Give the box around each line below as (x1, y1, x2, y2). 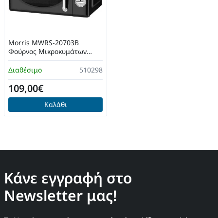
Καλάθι (44, 100, 67, 109)
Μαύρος (8, 55, 34, 65)
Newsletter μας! (4, 185, 117, 205)
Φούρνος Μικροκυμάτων (8, 47, 87, 56)
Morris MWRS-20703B (8, 38, 79, 47)
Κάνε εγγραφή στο (4, 168, 132, 188)
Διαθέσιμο (8, 65, 42, 74)
